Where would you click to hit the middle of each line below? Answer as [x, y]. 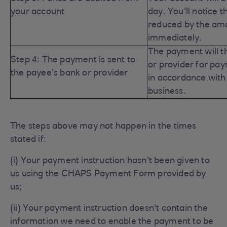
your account [38, 12]
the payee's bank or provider [69, 73]
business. [168, 92]
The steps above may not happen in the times [103, 127]
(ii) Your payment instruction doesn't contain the [109, 209]
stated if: [28, 140]
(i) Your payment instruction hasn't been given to [110, 161]
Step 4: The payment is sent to [73, 60]
